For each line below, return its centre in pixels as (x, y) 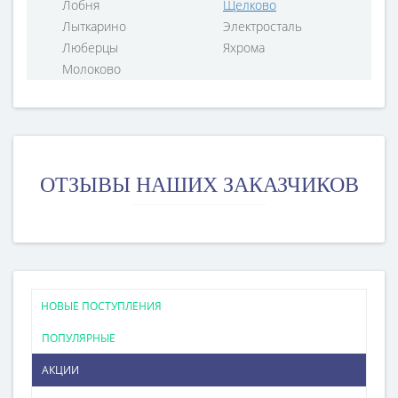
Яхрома (244, 48)
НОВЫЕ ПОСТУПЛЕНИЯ (101, 306)
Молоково (92, 69)
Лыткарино (94, 26)
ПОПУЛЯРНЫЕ (79, 338)
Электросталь (263, 26)
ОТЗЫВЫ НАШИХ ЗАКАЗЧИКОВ (199, 185)
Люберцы (90, 48)
